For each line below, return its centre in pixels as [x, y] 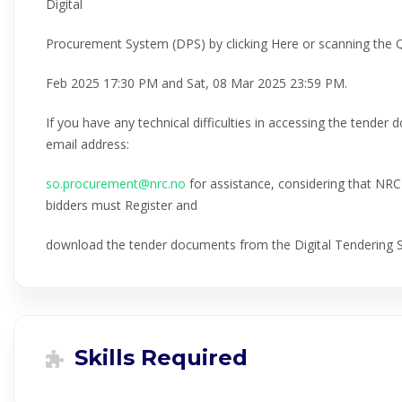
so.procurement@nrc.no [116, 184]
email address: [89, 144]
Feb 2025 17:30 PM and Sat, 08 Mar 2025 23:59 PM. [197, 83]
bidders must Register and [122, 205]
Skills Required [158, 358]
